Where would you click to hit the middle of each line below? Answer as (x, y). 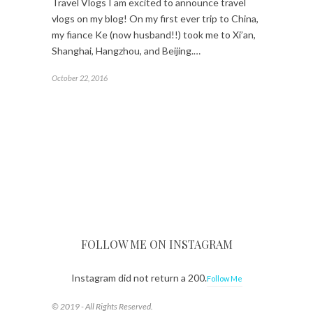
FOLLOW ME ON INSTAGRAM (156, 244)
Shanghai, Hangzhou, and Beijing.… (126, 50)
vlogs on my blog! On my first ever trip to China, (155, 18)
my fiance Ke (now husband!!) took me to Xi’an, (154, 34)
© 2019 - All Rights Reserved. (102, 306)
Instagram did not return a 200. (139, 277)
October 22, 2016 (80, 78)
